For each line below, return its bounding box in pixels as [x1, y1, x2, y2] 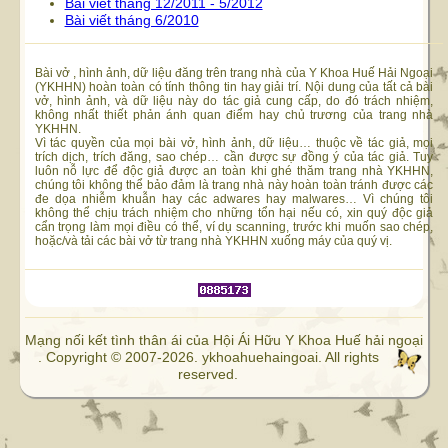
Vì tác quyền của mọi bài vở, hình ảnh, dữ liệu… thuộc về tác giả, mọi [34, 135, 434, 149]
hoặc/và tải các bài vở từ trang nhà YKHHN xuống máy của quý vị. [34, 233, 392, 247]
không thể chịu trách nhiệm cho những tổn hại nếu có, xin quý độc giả [34, 205, 434, 219]
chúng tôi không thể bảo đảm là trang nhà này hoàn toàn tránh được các [34, 177, 434, 191]
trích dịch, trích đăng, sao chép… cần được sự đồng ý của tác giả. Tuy [34, 149, 434, 163]
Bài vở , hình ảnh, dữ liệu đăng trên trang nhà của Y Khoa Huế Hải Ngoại [34, 65, 434, 79]
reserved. [178, 366, 238, 383]
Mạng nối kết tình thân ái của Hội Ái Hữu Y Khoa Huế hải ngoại [25, 332, 423, 349]
